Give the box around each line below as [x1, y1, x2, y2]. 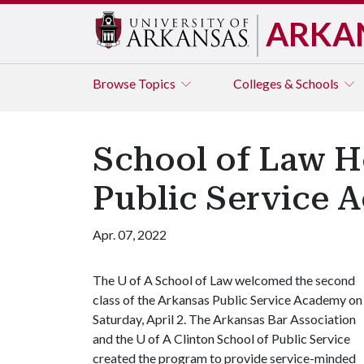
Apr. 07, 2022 [93, 227, 167, 242]
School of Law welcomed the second [153, 272, 355, 288]
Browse [93, 76, 138, 91]
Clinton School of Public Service [171, 331, 350, 346]
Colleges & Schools [233, 76, 341, 91]
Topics [138, 76, 178, 91]
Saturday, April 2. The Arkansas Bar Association [93, 311, 356, 327]
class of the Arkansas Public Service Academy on [93, 292, 362, 307]
